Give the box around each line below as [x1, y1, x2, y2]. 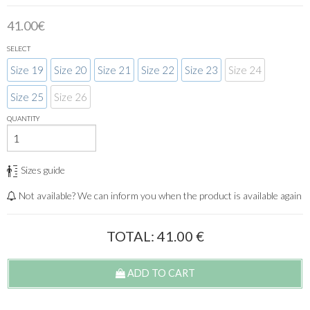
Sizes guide [21, 164, 65, 176]
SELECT [7, 44, 30, 53]
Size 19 [10, 64, 44, 77]
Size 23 [185, 64, 218, 77]
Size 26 [54, 91, 87, 104]
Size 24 [228, 64, 262, 77]
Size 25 [10, 91, 44, 104]
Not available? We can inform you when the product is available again [17, 190, 302, 202]
